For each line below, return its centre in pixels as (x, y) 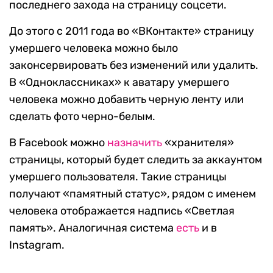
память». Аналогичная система (93, 228)
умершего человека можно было (94, 48)
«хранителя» (198, 143)
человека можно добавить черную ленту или (126, 100)
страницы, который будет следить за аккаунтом (136, 160)
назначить (135, 143)
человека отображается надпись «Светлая (122, 211)
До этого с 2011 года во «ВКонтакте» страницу (132, 31)
